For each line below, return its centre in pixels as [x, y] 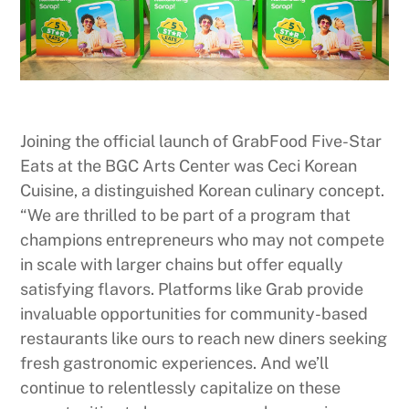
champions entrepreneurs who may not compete [203, 240]
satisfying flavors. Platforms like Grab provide [192, 289]
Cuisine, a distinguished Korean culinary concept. [203, 191]
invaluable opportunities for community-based [194, 314]
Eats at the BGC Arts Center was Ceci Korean [189, 166]
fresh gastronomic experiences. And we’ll [175, 363]
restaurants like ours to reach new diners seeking [204, 339]
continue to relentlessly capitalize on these [181, 388]
